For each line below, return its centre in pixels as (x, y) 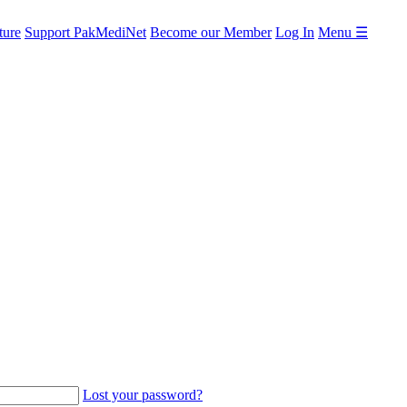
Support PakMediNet (85, 32)
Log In (295, 32)
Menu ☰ (343, 32)
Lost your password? (143, 394)
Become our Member (211, 32)
